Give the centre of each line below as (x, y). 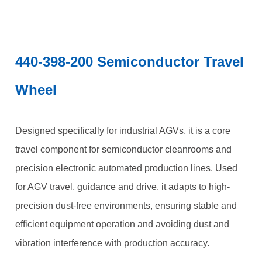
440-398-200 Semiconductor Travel (130, 62)
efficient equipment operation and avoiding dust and (123, 224)
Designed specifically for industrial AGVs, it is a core (123, 131)
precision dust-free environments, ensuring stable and (126, 206)
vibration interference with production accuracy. (113, 243)
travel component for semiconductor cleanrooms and (124, 149)
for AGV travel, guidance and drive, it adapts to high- (123, 187)
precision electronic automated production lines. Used (127, 168)
